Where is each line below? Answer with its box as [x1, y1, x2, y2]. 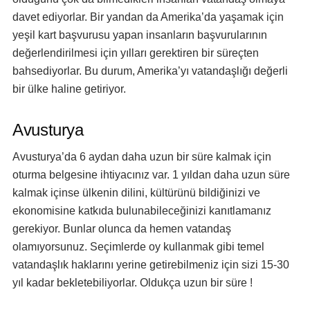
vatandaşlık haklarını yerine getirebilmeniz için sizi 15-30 [12, 259, 289, 271]
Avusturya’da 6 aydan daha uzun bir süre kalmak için [12, 151, 271, 163]
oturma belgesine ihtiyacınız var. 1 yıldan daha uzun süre [12, 169, 290, 181]
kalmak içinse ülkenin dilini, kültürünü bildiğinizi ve [12, 187, 260, 199]
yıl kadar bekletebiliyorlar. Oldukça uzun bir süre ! [12, 277, 253, 289]
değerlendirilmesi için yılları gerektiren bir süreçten [12, 47, 259, 59]
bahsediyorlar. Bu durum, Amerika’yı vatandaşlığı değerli [12, 65, 288, 77]
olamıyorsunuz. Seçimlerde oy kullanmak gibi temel [12, 241, 264, 253]
